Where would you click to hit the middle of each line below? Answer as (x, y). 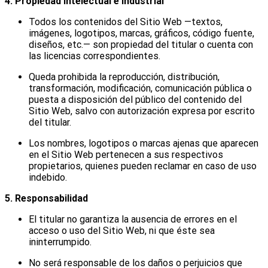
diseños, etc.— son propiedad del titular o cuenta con (141, 44)
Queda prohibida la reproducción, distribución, (124, 77)
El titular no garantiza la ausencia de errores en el (133, 219)
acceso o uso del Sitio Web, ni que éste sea (122, 230)
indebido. (48, 177)
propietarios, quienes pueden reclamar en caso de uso (143, 166)
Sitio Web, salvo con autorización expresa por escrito (142, 111)
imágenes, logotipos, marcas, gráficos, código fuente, (141, 33)
